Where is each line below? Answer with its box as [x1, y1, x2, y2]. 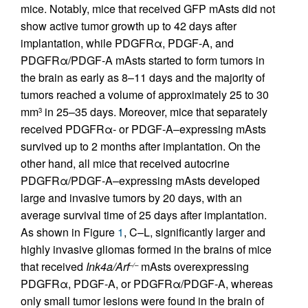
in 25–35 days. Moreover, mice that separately [42, 104, 267, 120]
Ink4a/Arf [86, 258, 129, 274]
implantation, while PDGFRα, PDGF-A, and [21, 35, 234, 51]
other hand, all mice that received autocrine [21, 155, 230, 171]
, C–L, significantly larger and [124, 224, 265, 240]
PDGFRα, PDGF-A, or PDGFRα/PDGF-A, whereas [21, 276, 273, 291]
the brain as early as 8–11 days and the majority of [21, 69, 265, 85]
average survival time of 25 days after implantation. [21, 207, 267, 223]
